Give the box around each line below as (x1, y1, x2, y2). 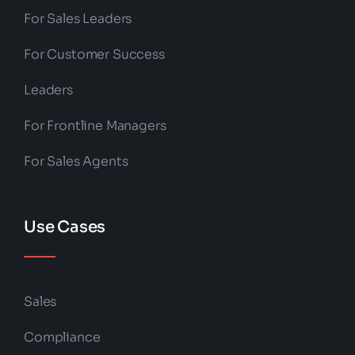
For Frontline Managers (23, 117, 166, 135)
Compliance (23, 329, 101, 346)
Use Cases (23, 217, 106, 238)
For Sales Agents (23, 153, 128, 170)
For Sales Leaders (23, 10, 132, 28)
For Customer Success (23, 46, 165, 63)
